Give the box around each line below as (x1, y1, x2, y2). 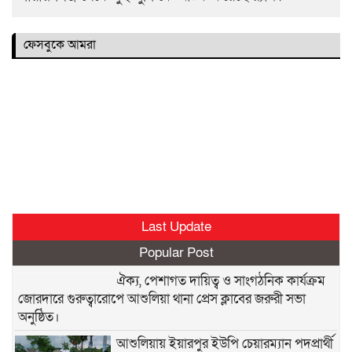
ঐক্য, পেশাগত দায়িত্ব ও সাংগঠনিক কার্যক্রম (115, 271, 325, 290)
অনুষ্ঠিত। (18, 307, 63, 326)
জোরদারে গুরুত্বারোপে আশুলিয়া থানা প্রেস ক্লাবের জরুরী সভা (18, 289, 306, 308)
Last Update (141, 217, 211, 236)
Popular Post (138, 243, 214, 262)
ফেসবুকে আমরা (24, 35, 96, 53)
